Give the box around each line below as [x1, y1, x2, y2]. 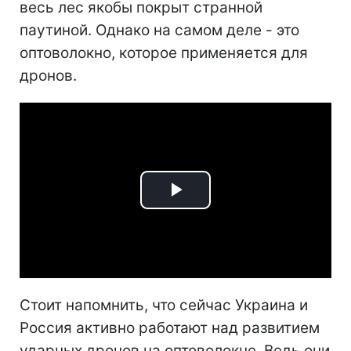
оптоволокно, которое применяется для [20, 43, 308, 62]
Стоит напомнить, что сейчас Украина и [20, 295, 308, 314]
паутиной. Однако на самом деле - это [20, 20, 299, 39]
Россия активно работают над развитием [20, 318, 320, 337]
